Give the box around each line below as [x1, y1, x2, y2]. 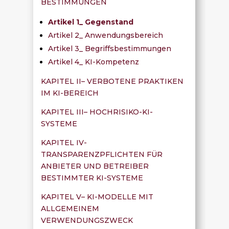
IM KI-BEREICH [40, 88, 99, 98]
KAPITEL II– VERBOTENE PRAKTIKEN [40, 76, 184, 86]
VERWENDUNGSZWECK [40, 215, 133, 225]
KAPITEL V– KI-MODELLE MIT [40, 192, 153, 201]
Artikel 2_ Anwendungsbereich [48, 30, 163, 40]
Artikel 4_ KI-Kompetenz [48, 57, 139, 66]
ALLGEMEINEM [40, 203, 99, 213]
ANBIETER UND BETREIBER [40, 161, 149, 171]
